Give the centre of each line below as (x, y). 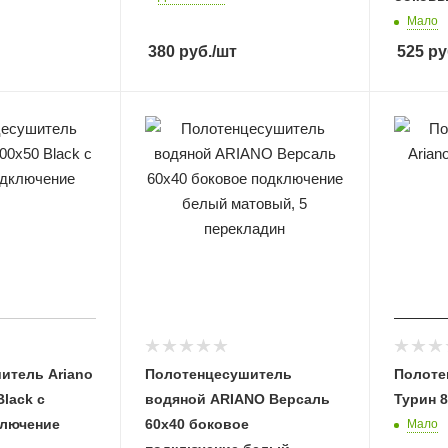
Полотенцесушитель (219, 373)
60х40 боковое (197, 423)
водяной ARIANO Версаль (238, 398)
